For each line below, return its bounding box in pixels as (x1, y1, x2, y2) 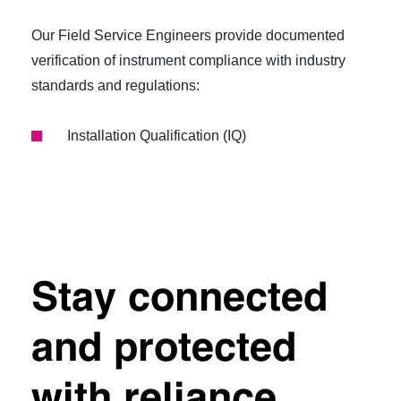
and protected (31, 328, 296, 370)
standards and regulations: (31, 77, 200, 93)
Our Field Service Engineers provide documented (31, 27, 345, 43)
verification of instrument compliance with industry (31, 52, 346, 68)
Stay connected (31, 278, 328, 320)
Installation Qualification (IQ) (67, 127, 246, 143)
